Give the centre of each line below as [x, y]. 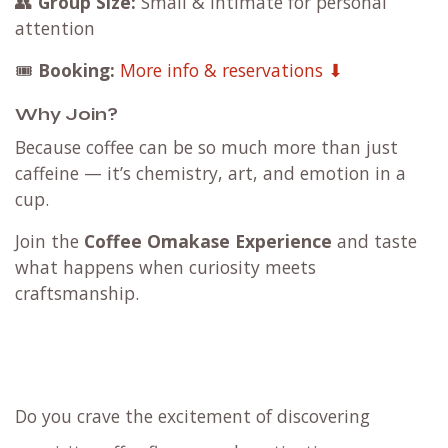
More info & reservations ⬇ [231, 69]
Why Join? [66, 114]
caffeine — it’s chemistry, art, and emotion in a [210, 172]
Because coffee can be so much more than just [206, 146]
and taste [374, 240]
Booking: [76, 69]
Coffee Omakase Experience [208, 240]
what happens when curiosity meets [165, 266]
